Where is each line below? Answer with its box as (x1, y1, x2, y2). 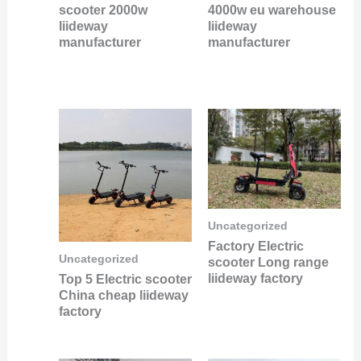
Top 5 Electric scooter (58, 272, 192, 286)
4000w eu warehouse (208, 2, 336, 17)
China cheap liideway (58, 288, 189, 302)
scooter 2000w (58, 2, 147, 17)
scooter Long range (208, 255, 329, 269)
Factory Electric (208, 239, 304, 253)
